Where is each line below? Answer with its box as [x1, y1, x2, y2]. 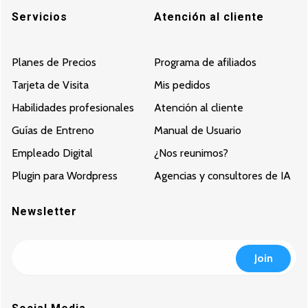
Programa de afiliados [154, 55, 256, 69]
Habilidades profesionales [12, 100, 134, 114]
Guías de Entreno [12, 123, 94, 137]
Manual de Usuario [154, 123, 241, 137]
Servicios [12, 10, 67, 23]
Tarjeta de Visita [12, 78, 89, 91]
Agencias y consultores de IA [154, 168, 291, 182]
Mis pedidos [154, 78, 210, 91]
